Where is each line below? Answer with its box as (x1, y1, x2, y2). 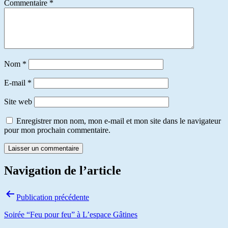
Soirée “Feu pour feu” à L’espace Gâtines (4, 210, 137, 219)
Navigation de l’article (4, 164, 121, 178)
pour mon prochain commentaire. (4, 126, 110, 135)
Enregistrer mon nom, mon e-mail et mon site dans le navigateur (16, 117, 221, 126)
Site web (4, 97, 32, 106)
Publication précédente (16, 193, 89, 202)
